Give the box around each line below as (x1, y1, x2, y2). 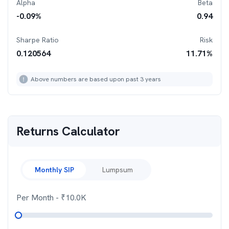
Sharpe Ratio (16, 35, 59, 44)
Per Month (16, 192, 56, 203)
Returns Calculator (16, 123, 120, 139)
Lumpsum (102, 165, 133, 174)
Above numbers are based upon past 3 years (31, 75, 161, 83)
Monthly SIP (34, 165, 74, 174)
